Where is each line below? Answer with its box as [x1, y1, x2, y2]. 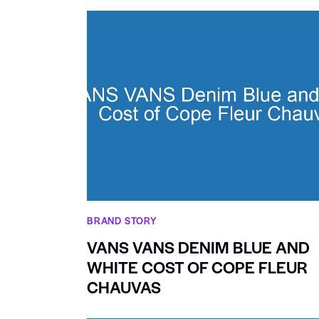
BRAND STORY [87, 214, 157, 228]
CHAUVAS [87, 276, 161, 299]
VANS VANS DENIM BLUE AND [87, 236, 310, 259]
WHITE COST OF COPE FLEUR [87, 256, 308, 279]
